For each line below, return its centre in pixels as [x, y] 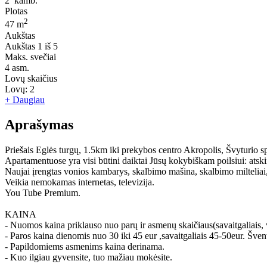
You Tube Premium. [43, 193]
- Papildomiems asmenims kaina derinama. [85, 247]
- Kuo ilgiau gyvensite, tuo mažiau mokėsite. [89, 257]
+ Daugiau [25, 100]
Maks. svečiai [30, 57]
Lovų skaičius [31, 78]
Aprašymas [39, 125]
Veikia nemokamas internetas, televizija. [80, 182]
